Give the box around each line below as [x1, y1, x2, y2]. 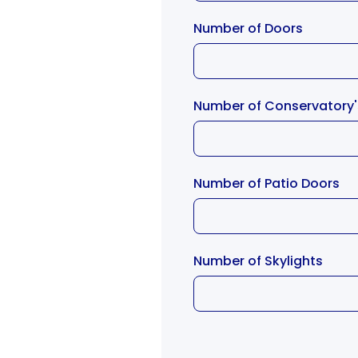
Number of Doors [193, 18, 306, 38]
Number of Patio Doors [193, 173, 343, 193]
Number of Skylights [193, 251, 326, 270]
